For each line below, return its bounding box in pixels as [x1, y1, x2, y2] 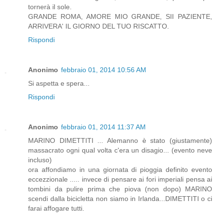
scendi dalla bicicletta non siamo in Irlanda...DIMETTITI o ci [28, 194, 212, 202]
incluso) [28, 155, 52, 164]
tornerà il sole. [28, 2, 72, 11]
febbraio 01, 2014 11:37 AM [61, 123, 146, 131]
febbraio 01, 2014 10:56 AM [61, 65, 146, 74]
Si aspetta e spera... [28, 79, 90, 87]
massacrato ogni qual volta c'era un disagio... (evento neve [28, 146, 212, 154]
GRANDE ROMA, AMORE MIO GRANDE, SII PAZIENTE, [28, 12, 212, 20]
